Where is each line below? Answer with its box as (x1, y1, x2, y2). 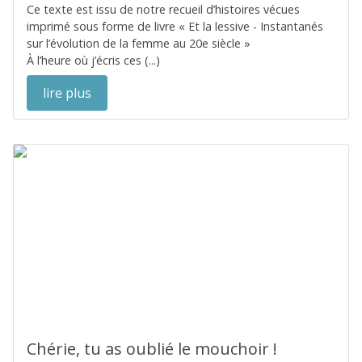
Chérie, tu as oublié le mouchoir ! (27, 338, 277, 360)
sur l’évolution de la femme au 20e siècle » (27, 36, 250, 51)
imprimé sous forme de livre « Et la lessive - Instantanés (27, 19, 323, 34)
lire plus (43, 84, 91, 102)
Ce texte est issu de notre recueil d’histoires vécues (27, 2, 300, 17)
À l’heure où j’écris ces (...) (27, 53, 160, 68)
